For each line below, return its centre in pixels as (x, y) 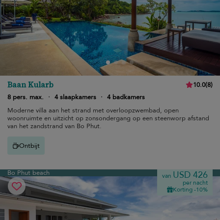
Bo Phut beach (28, 173)
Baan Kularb (30, 84)
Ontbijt (29, 146)
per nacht (195, 183)
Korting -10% (190, 190)
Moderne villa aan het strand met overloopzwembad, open (93, 110)
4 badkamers (126, 97)
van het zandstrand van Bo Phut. (55, 126)
